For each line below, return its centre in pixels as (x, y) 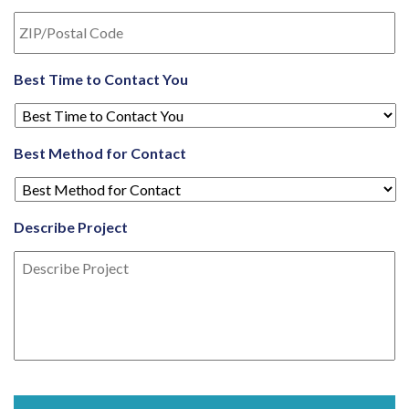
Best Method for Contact (100, 153)
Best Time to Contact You (101, 79)
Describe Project (71, 227)
